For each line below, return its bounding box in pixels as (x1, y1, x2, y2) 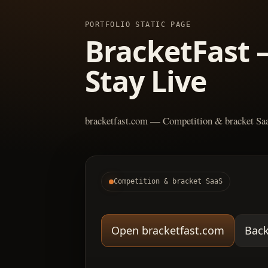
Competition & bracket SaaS (114, 177, 223, 186)
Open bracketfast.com (111, 223, 224, 238)
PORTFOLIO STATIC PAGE (85, 20, 191, 29)
